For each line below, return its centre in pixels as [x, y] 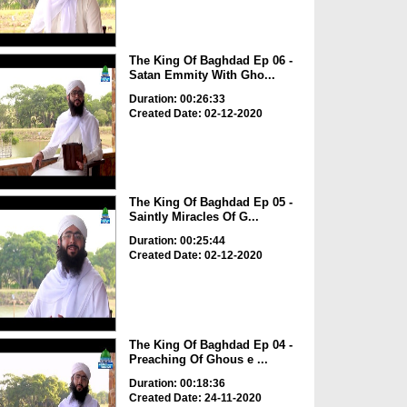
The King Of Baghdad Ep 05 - [210, 203]
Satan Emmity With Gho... [202, 74]
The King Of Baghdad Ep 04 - [210, 344]
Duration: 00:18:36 [177, 383]
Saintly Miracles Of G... [194, 217]
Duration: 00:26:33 [177, 99]
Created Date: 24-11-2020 [195, 397]
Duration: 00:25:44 [177, 241]
